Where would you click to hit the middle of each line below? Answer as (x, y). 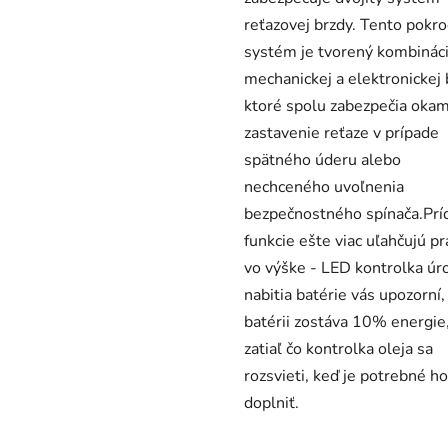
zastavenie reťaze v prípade (341, 133)
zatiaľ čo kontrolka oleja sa (338, 349)
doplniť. (271, 403)
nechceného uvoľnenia (324, 187)
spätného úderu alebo (322, 160)
